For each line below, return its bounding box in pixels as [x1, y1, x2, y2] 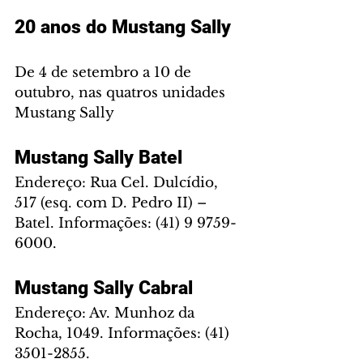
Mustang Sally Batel [15, 147, 182, 169]
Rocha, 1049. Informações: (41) [15, 325, 233, 343]
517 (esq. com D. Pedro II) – [15, 194, 211, 212]
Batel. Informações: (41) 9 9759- [15, 215, 237, 233]
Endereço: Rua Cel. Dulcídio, [15, 174, 222, 192]
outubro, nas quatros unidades [15, 84, 229, 102]
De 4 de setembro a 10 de [15, 64, 195, 82]
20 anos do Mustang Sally [15, 16, 231, 39]
